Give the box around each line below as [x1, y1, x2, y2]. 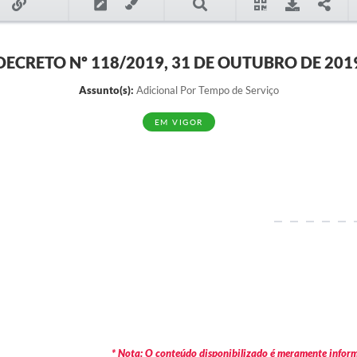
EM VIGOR [154, 117, 203, 127]
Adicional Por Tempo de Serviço [133, 84, 279, 96]
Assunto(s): [78, 84, 134, 96]
